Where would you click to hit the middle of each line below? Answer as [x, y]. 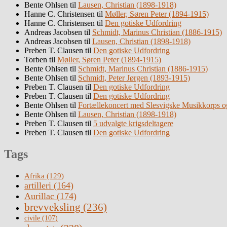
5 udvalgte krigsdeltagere [133, 124]
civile [32, 218]
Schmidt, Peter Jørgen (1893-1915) [134, 78]
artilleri [38, 186]
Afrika [34, 176]
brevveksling [52, 207]
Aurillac [39, 196]
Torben [36, 60]
